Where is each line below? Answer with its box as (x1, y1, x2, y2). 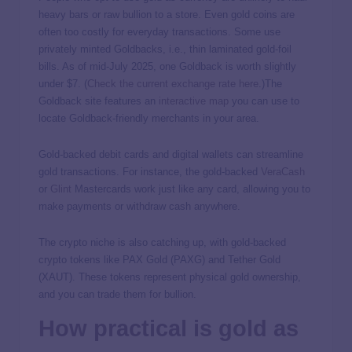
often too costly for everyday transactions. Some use (38, 26, 280, 38)
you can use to (229, 95, 299, 108)
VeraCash (261, 166, 305, 178)
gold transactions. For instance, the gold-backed (38, 166, 261, 178)
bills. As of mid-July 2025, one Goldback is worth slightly (38, 60, 296, 73)
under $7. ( (38, 78, 87, 90)
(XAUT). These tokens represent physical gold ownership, (38, 271, 301, 284)
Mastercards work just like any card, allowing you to (71, 183, 310, 196)
